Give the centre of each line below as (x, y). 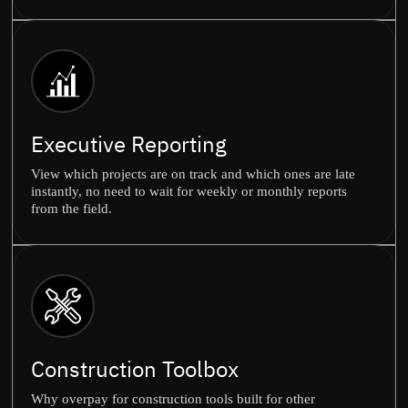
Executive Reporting (129, 144)
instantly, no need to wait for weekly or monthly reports (189, 191)
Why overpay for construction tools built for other (173, 399)
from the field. (71, 209)
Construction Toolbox (135, 369)
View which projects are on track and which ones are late (193, 174)
